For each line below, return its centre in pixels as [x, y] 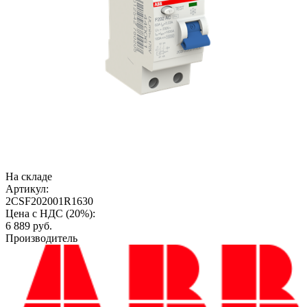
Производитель [41, 238]
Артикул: [27, 189]
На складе [29, 177]
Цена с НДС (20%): [50, 214]
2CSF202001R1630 [49, 201]
